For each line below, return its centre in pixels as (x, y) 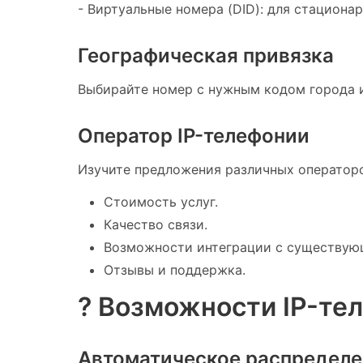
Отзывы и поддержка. (175, 269)
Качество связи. (156, 224)
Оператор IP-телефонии (194, 135)
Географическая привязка (206, 55)
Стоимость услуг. (161, 201)
